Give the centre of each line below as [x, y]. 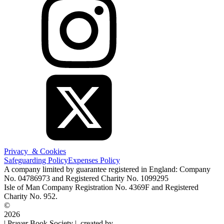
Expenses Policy [94, 160]
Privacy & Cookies [35, 151]
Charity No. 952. [31, 196]
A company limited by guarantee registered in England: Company [107, 169]
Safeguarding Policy [36, 160]
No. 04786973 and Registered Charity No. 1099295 [86, 178]
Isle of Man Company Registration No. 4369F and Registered [101, 187]
